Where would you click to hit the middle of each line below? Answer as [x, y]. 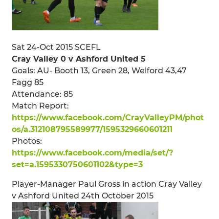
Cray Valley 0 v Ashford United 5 [79, 59]
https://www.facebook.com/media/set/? [92, 153]
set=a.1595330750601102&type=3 [77, 164]
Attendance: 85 [42, 94]
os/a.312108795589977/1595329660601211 [92, 129]
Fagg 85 [28, 82]
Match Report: [40, 106]
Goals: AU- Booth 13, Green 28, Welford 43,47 [99, 70]
